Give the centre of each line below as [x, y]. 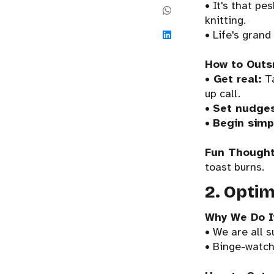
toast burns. [235, 167]
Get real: [236, 79]
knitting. [226, 20]
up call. [223, 94]
